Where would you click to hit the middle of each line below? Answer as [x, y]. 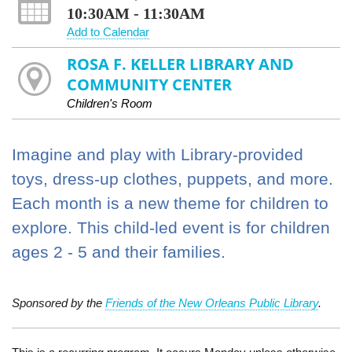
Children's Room [109, 103]
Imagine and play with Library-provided [158, 154]
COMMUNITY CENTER [149, 84]
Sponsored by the [59, 302]
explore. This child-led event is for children [171, 227]
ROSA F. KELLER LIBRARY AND [180, 64]
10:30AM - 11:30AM [136, 13]
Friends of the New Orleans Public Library [212, 302]
